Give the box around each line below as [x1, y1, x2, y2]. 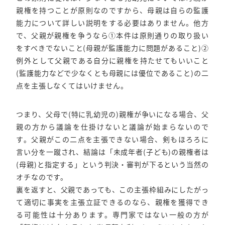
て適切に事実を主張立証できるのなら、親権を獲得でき [16, 197, 209, 207]
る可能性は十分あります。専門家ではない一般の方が [16, 209, 209, 220]
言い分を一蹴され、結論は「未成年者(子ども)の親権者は [16, 147, 209, 157]
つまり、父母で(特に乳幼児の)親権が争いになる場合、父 [16, 109, 209, 120]
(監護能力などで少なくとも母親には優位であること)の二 [16, 67, 209, 78]
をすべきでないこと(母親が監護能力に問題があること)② [16, 42, 209, 53]
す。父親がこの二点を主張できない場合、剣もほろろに [16, 134, 209, 145]
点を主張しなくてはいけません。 [16, 80, 128, 90]
